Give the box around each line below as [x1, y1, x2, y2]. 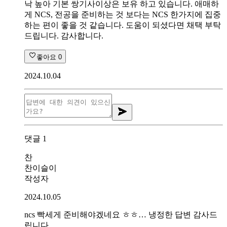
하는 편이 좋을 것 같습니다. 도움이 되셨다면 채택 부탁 [24, 20, 221, 29]
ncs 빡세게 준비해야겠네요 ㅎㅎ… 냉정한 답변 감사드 [24, 210, 217, 219]
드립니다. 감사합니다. [24, 31, 103, 40]
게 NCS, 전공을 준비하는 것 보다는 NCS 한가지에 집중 [24, 10, 221, 19]
